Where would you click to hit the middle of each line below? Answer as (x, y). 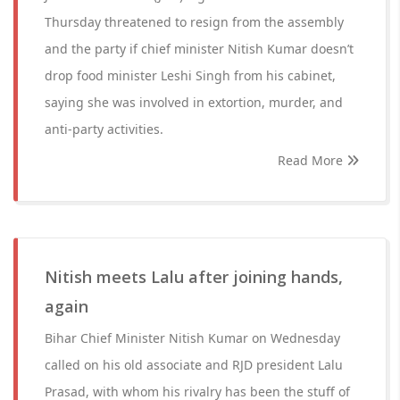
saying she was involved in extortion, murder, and (194, 102)
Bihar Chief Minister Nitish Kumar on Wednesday (192, 338)
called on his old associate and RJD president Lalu (194, 365)
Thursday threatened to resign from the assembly (194, 22)
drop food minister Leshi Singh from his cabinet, (190, 75)
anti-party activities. (104, 129)
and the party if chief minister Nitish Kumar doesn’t (199, 49)
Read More (312, 160)
